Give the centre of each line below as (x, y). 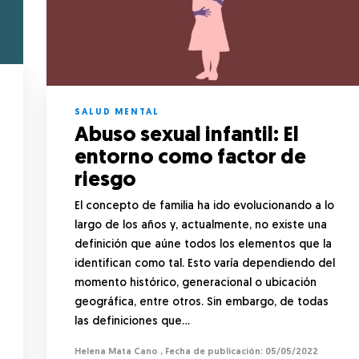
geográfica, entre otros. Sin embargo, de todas (202, 302)
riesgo (107, 180)
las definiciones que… (132, 321)
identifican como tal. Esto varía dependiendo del (205, 264)
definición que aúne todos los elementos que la (203, 244)
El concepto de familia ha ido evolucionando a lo (204, 206)
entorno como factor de (190, 158)
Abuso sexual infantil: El (187, 135)
